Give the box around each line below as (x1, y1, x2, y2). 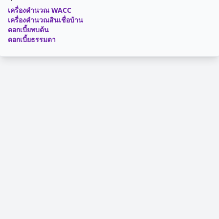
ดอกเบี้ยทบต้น (8, 25, 49, 34)
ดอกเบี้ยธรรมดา (8, 35, 56, 44)
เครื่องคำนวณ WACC (8, 5, 71, 15)
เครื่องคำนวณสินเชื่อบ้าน (8, 15, 83, 24)
